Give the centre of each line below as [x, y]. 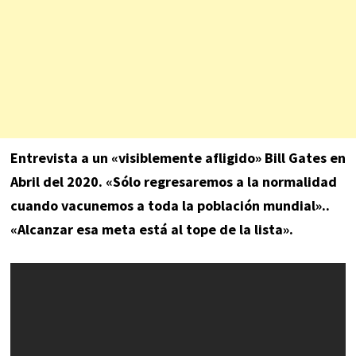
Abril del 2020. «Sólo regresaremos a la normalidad [173, 181]
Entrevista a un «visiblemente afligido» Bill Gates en [178, 157]
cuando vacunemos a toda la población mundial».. [170, 205]
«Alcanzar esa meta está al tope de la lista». [151, 229]
